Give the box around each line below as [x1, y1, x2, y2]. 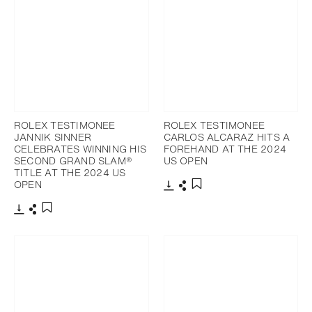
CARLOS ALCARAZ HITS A [163, 129, 290, 144]
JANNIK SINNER [14, 129, 91, 144]
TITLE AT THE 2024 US [14, 164, 126, 180]
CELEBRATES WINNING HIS [14, 141, 147, 156]
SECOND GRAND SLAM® [14, 153, 133, 168]
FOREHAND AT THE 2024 [163, 141, 287, 156]
